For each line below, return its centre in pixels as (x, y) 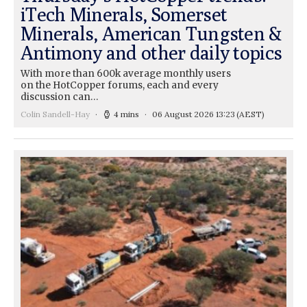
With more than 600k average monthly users (126, 74)
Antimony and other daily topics (151, 53)
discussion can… (59, 97)
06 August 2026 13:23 (194, 114)
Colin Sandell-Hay (55, 114)
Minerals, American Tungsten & (151, 34)
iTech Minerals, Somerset (124, 14)
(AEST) (250, 114)
